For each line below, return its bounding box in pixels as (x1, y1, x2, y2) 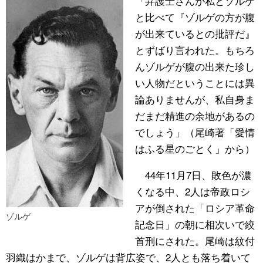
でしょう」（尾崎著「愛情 (135, 124, 255, 139)
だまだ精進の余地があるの (135, 107, 255, 123)
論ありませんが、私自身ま (135, 91, 255, 106)
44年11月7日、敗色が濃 (135, 167, 251, 182)
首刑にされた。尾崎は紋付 (135, 232, 255, 248)
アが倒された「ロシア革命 (135, 200, 255, 215)
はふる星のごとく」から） (135, 140, 255, 156)
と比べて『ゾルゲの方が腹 (135, 9, 255, 24)
